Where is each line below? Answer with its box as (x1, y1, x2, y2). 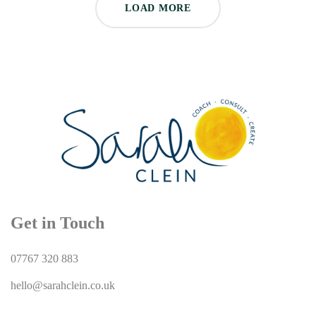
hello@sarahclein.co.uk (11, 279, 115, 291)
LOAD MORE (125, 3, 191, 13)
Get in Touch (11, 213, 104, 232)
